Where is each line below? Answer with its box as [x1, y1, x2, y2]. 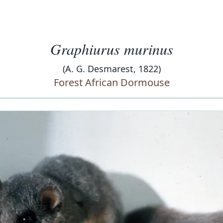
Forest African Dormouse [53, 76, 170, 89]
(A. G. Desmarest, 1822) [62, 63, 161, 75]
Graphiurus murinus [50, 39, 173, 59]
